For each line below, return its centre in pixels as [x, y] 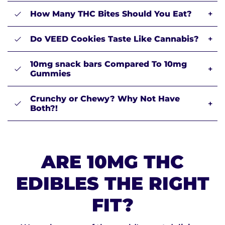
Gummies [50, 74]
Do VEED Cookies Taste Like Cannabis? [115, 39]
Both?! [44, 108]
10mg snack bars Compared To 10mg [108, 64]
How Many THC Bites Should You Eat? [111, 14]
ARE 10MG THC [113, 162]
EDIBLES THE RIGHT [113, 184]
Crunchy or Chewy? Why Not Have [105, 99]
